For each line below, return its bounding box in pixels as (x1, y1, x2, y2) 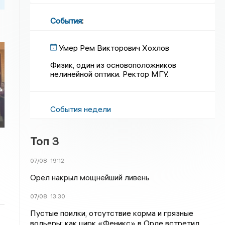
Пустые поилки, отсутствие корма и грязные (30, 208, 194, 218)
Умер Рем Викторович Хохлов (59, 43, 170, 53)
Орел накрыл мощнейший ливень (30, 172, 150, 182)
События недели (50, 104, 111, 114)
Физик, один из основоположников (50, 60, 177, 70)
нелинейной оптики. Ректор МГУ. (50, 69, 169, 79)
